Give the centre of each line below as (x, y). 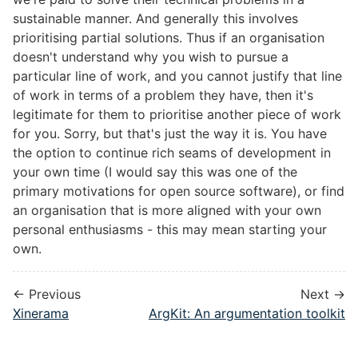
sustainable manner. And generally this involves (155, 19)
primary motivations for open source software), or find (179, 191)
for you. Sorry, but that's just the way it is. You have (170, 134)
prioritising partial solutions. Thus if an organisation (169, 38)
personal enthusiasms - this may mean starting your (170, 230)
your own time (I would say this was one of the (155, 172)
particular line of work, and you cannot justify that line (177, 76)
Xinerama (41, 314)
